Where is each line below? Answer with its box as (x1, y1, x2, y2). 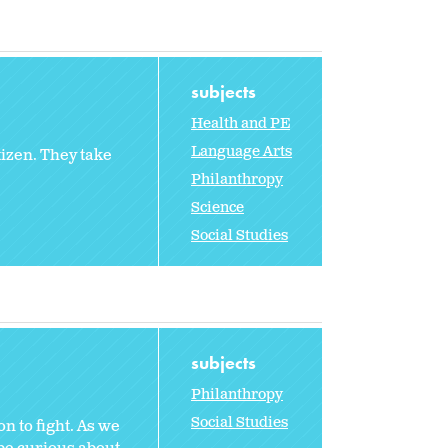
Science (191, 197, 244, 217)
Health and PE (191, 113, 290, 133)
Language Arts (191, 141, 292, 161)
